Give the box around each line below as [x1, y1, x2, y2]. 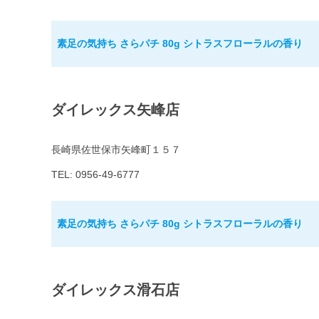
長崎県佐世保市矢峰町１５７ [51, 144, 181, 156]
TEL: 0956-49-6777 [51, 169, 140, 181]
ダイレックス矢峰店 [51, 102, 179, 118]
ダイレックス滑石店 [51, 282, 179, 298]
